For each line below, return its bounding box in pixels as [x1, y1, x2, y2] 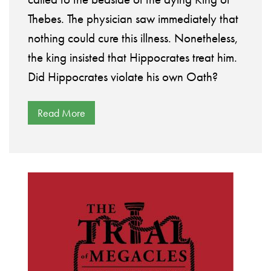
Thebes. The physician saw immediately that [28, 10, 238, 27]
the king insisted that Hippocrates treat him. [28, 49, 237, 66]
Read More [38, 106, 85, 120]
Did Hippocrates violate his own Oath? [28, 68, 218, 85]
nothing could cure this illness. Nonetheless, [28, 30, 238, 47]
